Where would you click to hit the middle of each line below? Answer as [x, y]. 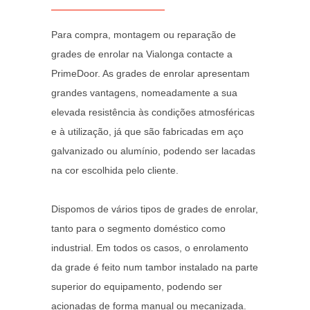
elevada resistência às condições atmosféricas [153, 112]
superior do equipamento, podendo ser [137, 286]
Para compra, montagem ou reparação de [144, 35]
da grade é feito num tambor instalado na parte [155, 267]
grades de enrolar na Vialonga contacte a [142, 54]
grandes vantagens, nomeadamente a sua [144, 93]
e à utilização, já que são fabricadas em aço [147, 131]
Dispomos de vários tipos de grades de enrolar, [155, 209]
